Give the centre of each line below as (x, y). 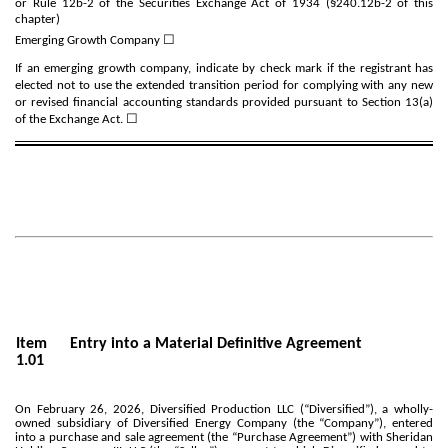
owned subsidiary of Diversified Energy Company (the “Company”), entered (224, 423)
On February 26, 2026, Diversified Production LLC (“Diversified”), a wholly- (224, 409)
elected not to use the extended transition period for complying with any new (224, 85)
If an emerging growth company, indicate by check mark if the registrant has (224, 68)
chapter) (37, 20)
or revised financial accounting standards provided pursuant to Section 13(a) (224, 102)
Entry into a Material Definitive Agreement (216, 343)
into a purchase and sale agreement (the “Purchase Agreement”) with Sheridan (224, 437)
